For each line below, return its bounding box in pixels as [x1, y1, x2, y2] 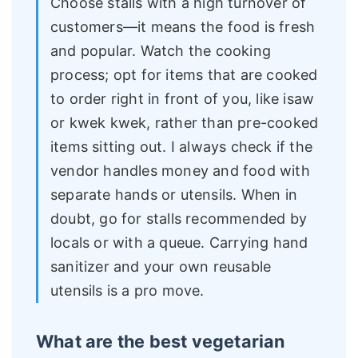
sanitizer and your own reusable [50, 258, 272, 276]
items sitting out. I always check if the [50, 138, 313, 156]
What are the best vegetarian [36, 331, 285, 352]
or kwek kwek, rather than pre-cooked [50, 114, 319, 132]
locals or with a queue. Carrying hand [50, 234, 308, 252]
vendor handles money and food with [50, 162, 310, 180]
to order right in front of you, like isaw [50, 90, 315, 108]
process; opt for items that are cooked [50, 66, 318, 84]
